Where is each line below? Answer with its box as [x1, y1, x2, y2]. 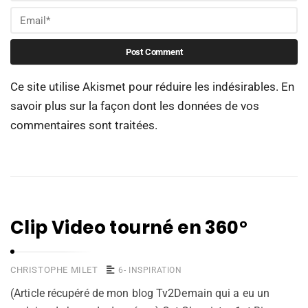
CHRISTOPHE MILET [10, 265, 98, 276]
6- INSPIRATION [118, 265, 182, 276]
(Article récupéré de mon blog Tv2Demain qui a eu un [10, 287, 270, 300]
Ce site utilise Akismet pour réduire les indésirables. [10, 80, 281, 94]
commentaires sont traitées [10, 118, 155, 133]
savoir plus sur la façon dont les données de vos [10, 99, 259, 113]
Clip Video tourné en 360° [10, 215, 247, 241]
